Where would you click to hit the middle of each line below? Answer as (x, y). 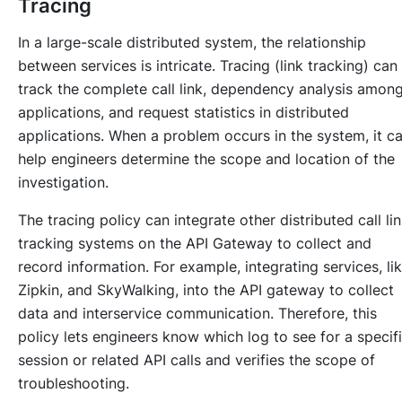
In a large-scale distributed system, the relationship (192, 43)
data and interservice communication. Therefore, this (197, 314)
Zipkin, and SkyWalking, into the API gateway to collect (206, 290)
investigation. (63, 183)
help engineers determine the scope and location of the (206, 159)
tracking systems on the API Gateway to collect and (195, 244)
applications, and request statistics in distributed (184, 113)
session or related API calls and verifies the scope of (197, 360)
